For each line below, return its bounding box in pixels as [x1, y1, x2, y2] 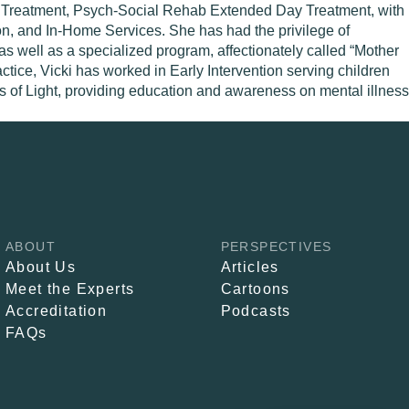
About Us [5, 259, 77, 275]
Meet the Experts [5, 281, 135, 297]
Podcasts [220, 303, 291, 319]
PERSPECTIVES [220, 239, 332, 254]
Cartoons [220, 281, 290, 297]
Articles [220, 259, 279, 275]
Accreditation [5, 303, 108, 319]
